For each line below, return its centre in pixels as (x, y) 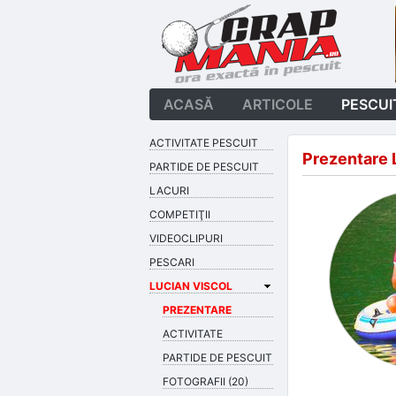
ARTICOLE (278, 104)
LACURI (169, 190)
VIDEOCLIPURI (186, 238)
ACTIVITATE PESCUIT (204, 143)
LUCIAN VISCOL (191, 286)
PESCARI (172, 262)
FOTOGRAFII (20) (206, 381)
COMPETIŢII (180, 214)
